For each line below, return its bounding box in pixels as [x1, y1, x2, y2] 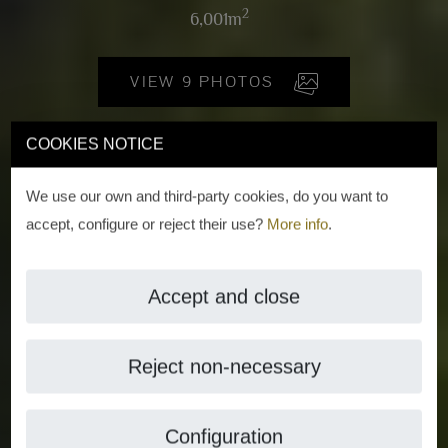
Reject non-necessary [127, 355, 321, 377]
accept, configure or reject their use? [26, 215, 268, 232]
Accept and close [148, 285, 300, 307]
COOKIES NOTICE [26, 135, 165, 152]
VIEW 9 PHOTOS [181, 70, 281, 92]
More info [267, 215, 329, 232]
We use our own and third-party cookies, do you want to [26, 187, 389, 204]
